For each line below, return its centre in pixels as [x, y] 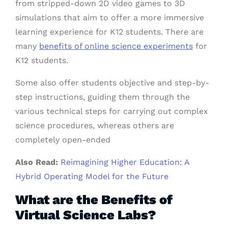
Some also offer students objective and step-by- [112, 83]
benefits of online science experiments [116, 46]
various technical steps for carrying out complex [112, 111]
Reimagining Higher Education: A [125, 162]
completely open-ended [63, 140]
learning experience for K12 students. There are [109, 32]
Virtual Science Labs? [86, 215]
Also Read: [38, 162]
